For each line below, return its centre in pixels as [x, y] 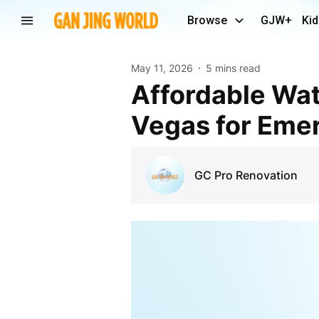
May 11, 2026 [162, 68]
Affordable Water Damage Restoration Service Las [140, 94]
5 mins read [233, 68]
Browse [207, 20]
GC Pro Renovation [246, 175]
